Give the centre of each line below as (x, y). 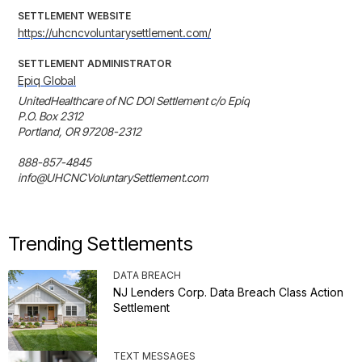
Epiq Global (47, 81)
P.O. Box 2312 (51, 116)
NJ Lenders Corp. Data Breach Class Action (228, 293)
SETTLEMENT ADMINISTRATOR (95, 64)
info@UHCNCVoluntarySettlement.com (113, 178)
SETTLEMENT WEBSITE (74, 16)
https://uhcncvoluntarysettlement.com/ (114, 33)
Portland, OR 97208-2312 (80, 132)
